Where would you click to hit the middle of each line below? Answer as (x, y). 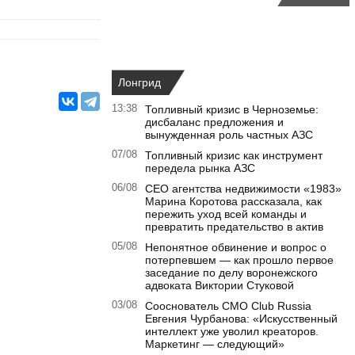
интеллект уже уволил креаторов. (232, 332)
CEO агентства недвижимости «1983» (243, 189)
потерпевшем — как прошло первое (239, 260)
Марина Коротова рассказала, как (233, 202)
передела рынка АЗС (200, 168)
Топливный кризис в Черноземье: (232, 110)
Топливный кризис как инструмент (234, 156)
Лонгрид (139, 83)
